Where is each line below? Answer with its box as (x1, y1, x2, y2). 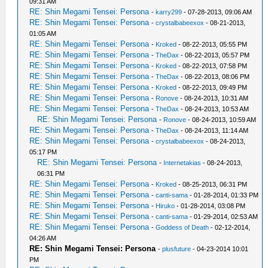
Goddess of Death (156, 224, 209, 231)
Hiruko (156, 202, 175, 209)
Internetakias (163, 159, 202, 166)
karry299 (156, 8, 182, 16)
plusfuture (162, 245, 191, 252)
